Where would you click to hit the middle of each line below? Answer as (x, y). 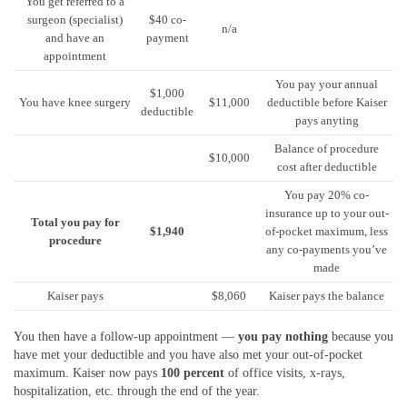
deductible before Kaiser (327, 102)
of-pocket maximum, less (327, 231)
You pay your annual (327, 84)
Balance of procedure (327, 149)
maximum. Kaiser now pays (87, 372)
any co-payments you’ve (327, 249)
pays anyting (327, 120)
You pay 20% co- (327, 195)
